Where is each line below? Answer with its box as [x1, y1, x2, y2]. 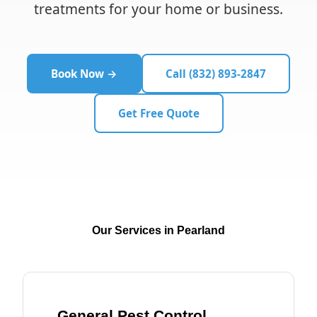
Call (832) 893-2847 [166, 67, 266, 81]
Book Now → [51, 67, 117, 81]
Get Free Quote [117, 106, 200, 120]
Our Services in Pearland [92, 224, 225, 236]
